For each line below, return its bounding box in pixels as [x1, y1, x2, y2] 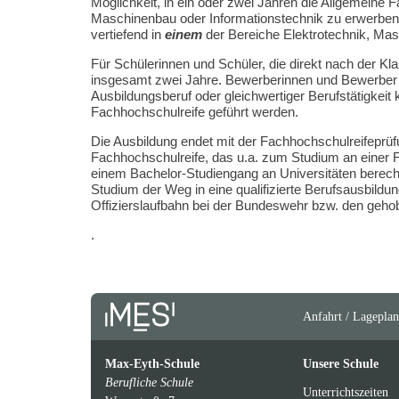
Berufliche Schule [105, 375, 193, 390]
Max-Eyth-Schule [105, 356, 199, 371]
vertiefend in [91, 27, 165, 43]
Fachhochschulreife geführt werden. [91, 104, 298, 120]
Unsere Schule [302, 356, 379, 371]
